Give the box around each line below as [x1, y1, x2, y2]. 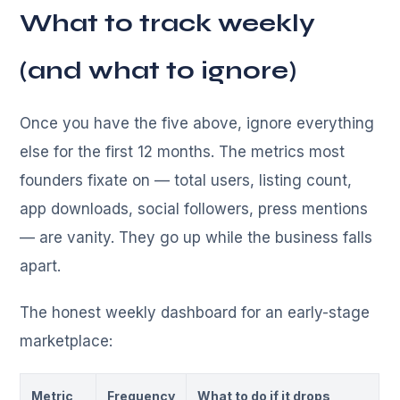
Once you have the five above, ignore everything [20, 114, 375, 133]
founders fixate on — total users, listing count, [20, 171, 353, 190]
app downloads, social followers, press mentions [20, 200, 369, 219]
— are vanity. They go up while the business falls [20, 229, 373, 247]
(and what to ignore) [20, 55, 297, 87]
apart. [20, 257, 62, 276]
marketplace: [20, 332, 113, 351]
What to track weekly [20, 8, 316, 39]
